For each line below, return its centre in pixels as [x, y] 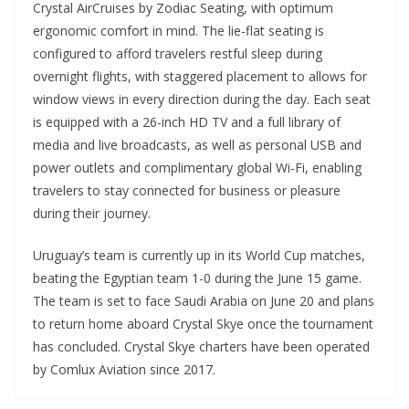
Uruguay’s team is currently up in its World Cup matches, [199, 255]
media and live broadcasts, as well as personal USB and [197, 145]
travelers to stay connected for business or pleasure [187, 190]
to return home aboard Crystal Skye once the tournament [203, 324]
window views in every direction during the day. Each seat [202, 99]
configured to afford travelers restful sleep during [178, 53]
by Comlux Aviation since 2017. [124, 369]
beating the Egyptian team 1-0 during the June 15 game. [197, 278]
